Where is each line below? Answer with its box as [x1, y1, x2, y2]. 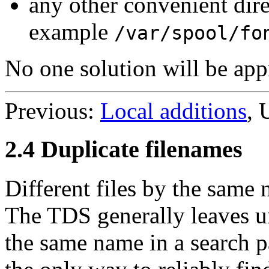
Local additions [100, 97, 247, 124]
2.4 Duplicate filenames [5, 136, 243, 163]
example [29, 18, 114, 44]
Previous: [5, 97, 100, 124]
